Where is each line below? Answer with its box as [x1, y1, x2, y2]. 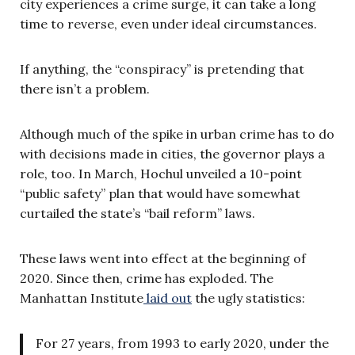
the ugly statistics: [192, 289, 305, 306]
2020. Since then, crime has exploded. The [20, 269, 273, 286]
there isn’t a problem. [20, 80, 150, 97]
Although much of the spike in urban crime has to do [20, 125, 334, 142]
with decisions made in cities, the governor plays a [20, 145, 325, 162]
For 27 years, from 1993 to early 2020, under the [36, 334, 329, 351]
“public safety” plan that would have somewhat [20, 185, 300, 201]
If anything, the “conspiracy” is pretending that [20, 60, 304, 77]
